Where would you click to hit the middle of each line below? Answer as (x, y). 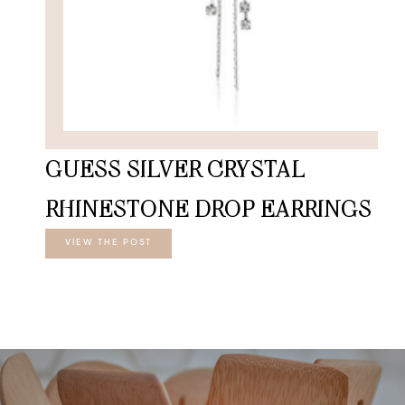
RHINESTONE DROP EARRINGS (208, 208)
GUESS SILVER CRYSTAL (175, 168)
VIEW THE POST (108, 243)
